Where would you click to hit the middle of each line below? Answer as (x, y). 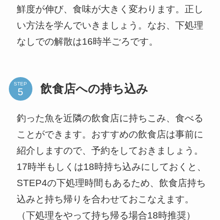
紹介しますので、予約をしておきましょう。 (110, 150)
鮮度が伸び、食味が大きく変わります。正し (110, 9)
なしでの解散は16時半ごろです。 (87, 41)
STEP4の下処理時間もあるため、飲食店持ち (111, 183)
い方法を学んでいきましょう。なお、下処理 (110, 25)
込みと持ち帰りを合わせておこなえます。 (105, 199)
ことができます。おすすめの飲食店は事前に (110, 134)
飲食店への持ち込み (94, 89)
